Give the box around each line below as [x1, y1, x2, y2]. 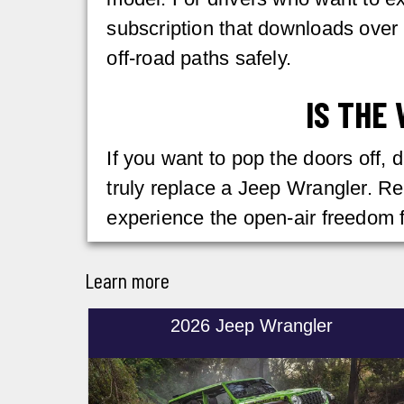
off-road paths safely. [106, 47, 292, 70]
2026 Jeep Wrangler [170, 315, 333, 335]
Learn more [85, 267, 170, 294]
